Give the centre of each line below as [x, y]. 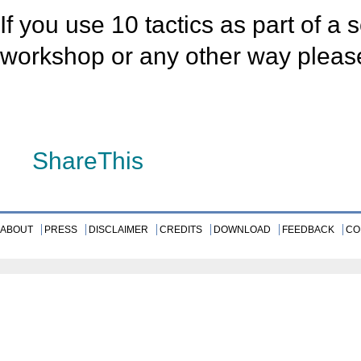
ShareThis [88, 161]
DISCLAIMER [118, 229]
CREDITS [181, 229]
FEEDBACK [308, 229]
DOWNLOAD [242, 229]
